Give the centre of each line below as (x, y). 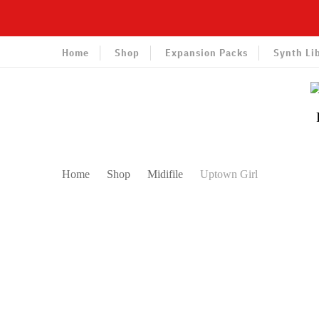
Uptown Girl (229, 174)
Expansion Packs (206, 52)
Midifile (167, 174)
